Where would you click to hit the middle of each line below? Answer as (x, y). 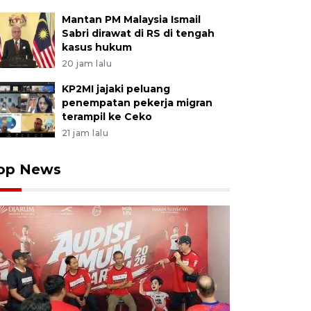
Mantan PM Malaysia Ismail (131, 19)
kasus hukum (96, 47)
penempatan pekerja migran (137, 103)
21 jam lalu (85, 133)
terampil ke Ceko (107, 117)
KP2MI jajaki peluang (116, 89)
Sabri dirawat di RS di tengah (138, 33)
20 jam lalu (87, 64)
